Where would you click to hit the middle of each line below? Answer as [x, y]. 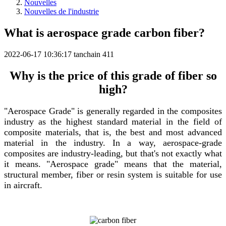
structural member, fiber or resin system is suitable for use [113, 175]
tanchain [87, 54]
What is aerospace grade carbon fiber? [104, 33]
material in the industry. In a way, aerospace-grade [113, 143]
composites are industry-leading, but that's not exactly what [113, 154]
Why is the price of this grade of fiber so [113, 75]
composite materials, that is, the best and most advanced [113, 132]
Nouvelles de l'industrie [62, 11]
